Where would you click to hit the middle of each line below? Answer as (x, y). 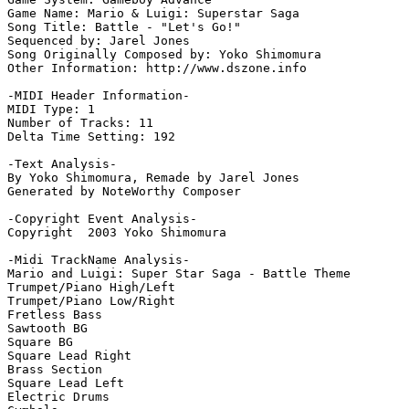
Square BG (40, 342)
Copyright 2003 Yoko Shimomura (117, 233)
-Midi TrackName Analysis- (99, 260)
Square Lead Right (69, 356)
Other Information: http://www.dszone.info (157, 68)
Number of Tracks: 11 (80, 123)
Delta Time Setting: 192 (91, 137)
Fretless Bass (55, 315)
